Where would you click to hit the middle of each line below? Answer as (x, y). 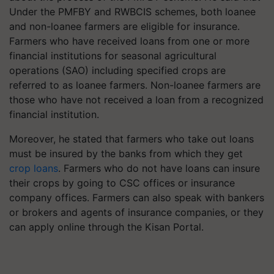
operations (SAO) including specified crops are (117, 70)
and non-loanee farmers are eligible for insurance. (124, 26)
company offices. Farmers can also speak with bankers (137, 198)
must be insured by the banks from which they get (126, 154)
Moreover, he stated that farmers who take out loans (131, 139)
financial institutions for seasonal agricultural (113, 56)
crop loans (34, 168)
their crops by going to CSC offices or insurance (122, 183)
